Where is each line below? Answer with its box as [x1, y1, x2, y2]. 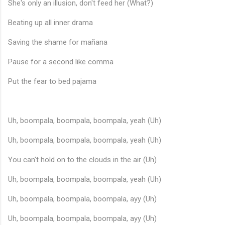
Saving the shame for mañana [8, 38, 107, 47]
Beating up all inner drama [8, 18, 93, 28]
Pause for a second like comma [8, 57, 114, 67]
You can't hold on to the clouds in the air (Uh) [8, 155, 157, 165]
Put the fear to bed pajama [8, 77, 96, 86]
